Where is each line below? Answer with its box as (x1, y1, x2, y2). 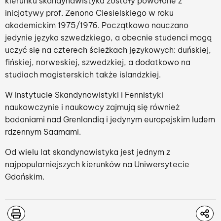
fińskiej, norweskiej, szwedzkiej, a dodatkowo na (5, 57, 190, 67)
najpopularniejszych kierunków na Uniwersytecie (5, 159, 189, 169)
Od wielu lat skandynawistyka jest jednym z (5, 147, 170, 157)
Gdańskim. (5, 172, 44, 182)
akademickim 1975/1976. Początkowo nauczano (5, 20, 188, 30)
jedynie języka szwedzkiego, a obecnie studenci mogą (5, 33, 212, 42)
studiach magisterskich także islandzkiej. (5, 70, 161, 79)
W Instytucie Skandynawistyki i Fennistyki (5, 90, 163, 100)
